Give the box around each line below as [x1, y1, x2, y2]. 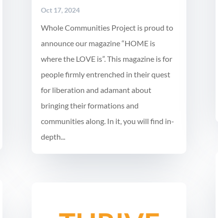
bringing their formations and [40, 101, 139, 110]
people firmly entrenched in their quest [40, 70, 170, 79]
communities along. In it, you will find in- [40, 116, 174, 126]
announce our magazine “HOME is [40, 38, 155, 48]
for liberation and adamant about [40, 85, 151, 95]
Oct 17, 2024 [40, 6, 80, 15]
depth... [40, 132, 65, 142]
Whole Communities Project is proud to [40, 23, 173, 33]
